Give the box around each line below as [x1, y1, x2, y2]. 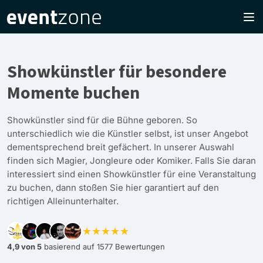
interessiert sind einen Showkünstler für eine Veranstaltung [7, 168, 256, 180]
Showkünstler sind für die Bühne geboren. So [7, 114, 197, 126]
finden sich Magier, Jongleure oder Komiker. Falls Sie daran [7, 155, 256, 166]
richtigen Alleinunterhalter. [7, 195, 119, 207]
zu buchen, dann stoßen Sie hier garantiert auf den [7, 182, 219, 193]
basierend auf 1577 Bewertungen [42, 242, 165, 251]
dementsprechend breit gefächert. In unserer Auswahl [7, 141, 234, 153]
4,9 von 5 [7, 242, 42, 251]
